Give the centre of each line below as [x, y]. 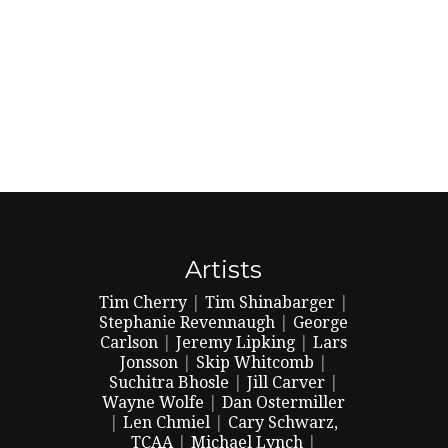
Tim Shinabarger [269, 302]
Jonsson [148, 362]
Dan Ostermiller [284, 402]
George [321, 322]
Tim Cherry [142, 302]
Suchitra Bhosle [168, 382]
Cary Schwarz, [283, 422]
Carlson [129, 342]
